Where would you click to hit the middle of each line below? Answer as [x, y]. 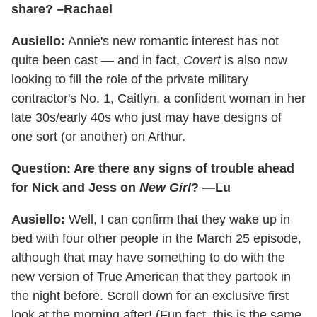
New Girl [165, 187]
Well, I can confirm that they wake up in [178, 219]
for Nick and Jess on [75, 187]
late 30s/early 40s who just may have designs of [146, 117]
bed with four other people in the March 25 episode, [156, 238]
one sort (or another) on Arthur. [98, 136]
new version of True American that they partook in [151, 276]
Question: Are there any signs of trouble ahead [153, 168]
